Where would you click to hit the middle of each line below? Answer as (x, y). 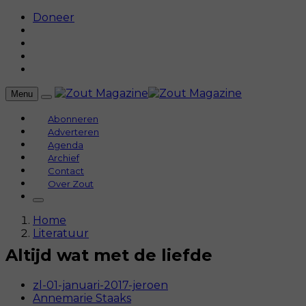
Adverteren (73, 132)
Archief (64, 158)
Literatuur (61, 233)
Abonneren (73, 119)
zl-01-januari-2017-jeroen (100, 285)
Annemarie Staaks (82, 298)
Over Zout (71, 184)
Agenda (66, 145)
